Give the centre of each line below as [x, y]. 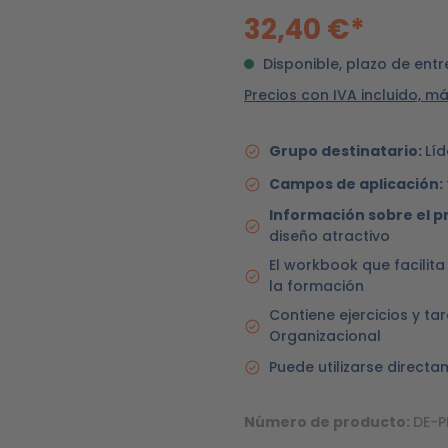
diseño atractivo [329, 236]
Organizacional [325, 336]
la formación [316, 286]
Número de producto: [328, 422]
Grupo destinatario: [347, 151]
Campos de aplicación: [357, 184]
